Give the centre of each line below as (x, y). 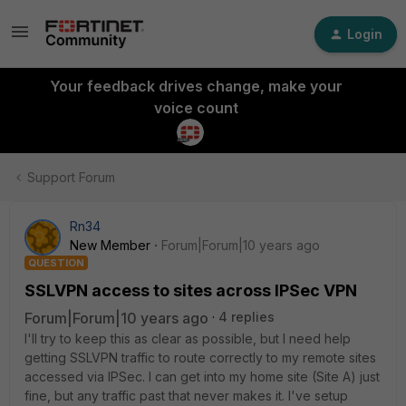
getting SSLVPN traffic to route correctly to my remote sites (200, 358)
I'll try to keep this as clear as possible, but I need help (188, 338)
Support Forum (71, 177)
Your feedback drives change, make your (196, 86)
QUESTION (56, 263)
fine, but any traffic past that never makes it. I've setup (186, 396)
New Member (110, 245)
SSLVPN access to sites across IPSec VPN (191, 290)
